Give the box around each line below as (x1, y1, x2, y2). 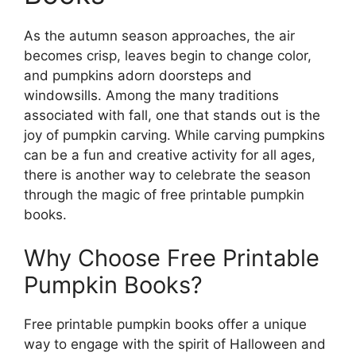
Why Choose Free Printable (24, 244, 319, 272)
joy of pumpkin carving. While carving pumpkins (24, 126, 325, 143)
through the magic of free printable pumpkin (24, 186, 304, 203)
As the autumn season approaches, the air (24, 27, 295, 44)
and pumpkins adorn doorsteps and (24, 67, 252, 83)
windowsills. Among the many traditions (24, 87, 279, 103)
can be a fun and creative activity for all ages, (24, 146, 315, 163)
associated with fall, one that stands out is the (24, 106, 320, 123)
